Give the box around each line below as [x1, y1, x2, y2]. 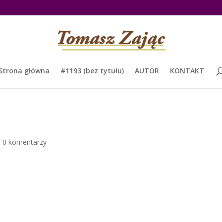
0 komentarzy [2, 137, 47, 147]
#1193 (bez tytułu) [60, 66, 124, 75]
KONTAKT [169, 66, 204, 75]
